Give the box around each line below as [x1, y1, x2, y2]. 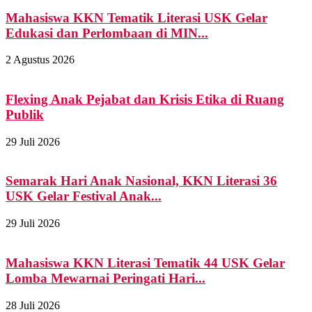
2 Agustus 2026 [6, 54, 75, 66]
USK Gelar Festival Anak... [6, 189, 162, 204]
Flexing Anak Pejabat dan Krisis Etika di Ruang [6, 91, 284, 107]
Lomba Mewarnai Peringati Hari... [6, 270, 205, 286]
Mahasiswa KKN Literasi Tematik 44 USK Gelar [6, 255, 285, 270]
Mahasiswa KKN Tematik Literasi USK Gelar [6, 10, 267, 25]
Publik [6, 107, 44, 122]
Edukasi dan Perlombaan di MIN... [6, 25, 208, 40]
